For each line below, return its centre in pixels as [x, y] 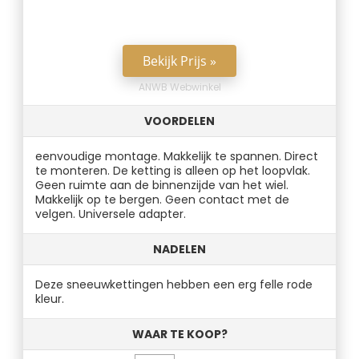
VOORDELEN [179, 121]
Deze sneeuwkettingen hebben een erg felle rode [174, 284]
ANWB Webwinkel [179, 87]
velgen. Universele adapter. [111, 214]
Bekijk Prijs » [179, 61]
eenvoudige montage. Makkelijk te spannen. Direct [177, 156]
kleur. [50, 299]
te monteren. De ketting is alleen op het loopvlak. [173, 171]
